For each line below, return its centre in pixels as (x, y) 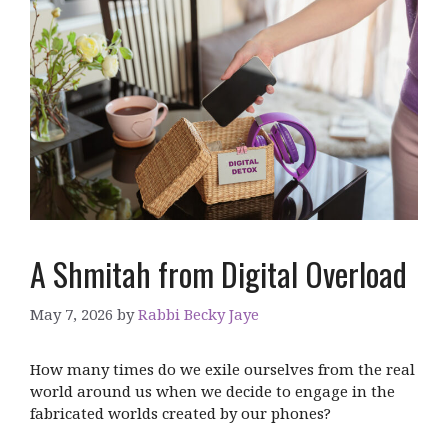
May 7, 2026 (71, 313)
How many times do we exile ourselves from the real (222, 368)
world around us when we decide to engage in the (212, 390)
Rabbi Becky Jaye (198, 313)
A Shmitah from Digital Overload (218, 274)
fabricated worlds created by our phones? (180, 412)
